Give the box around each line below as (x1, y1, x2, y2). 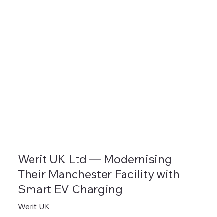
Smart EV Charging (17, 181, 123, 196)
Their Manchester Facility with (17, 166, 180, 181)
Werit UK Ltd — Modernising (17, 151, 172, 166)
